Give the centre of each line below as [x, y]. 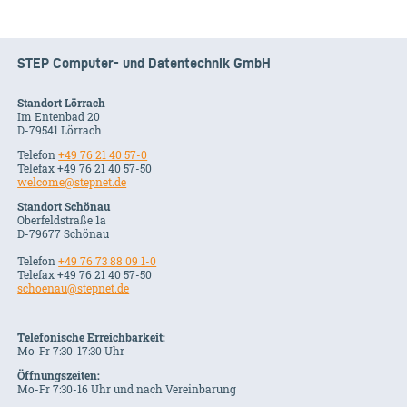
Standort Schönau [64, 207]
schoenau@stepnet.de [74, 288]
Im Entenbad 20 [59, 117]
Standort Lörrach [62, 103]
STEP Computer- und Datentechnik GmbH [144, 64]
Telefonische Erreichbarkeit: [92, 338]
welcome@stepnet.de [72, 182]
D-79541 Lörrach [60, 130]
